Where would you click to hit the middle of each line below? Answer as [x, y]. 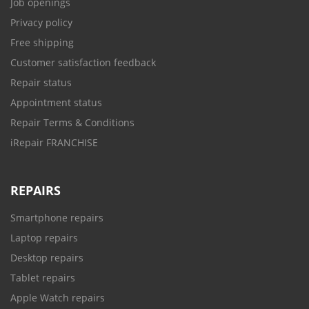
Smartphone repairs [57, 218]
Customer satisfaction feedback [83, 63]
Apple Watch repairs [58, 298]
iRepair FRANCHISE [54, 143]
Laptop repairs [44, 238]
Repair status [41, 83]
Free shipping [42, 43]
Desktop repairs [47, 258]
